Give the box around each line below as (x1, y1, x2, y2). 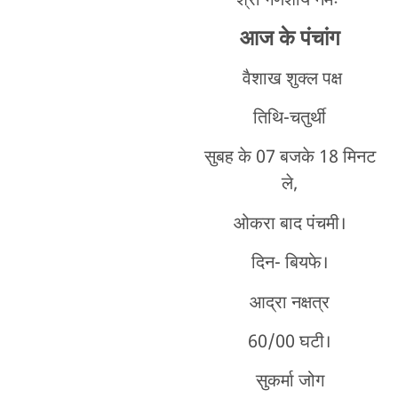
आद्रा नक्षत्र (250, 291, 330, 315)
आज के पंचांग (239, 25, 340, 54)
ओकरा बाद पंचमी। (233, 212, 346, 236)
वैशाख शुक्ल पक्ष (237, 68, 342, 92)
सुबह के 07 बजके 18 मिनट (203, 147, 376, 171)
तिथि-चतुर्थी (253, 107, 327, 131)
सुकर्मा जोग (255, 370, 324, 394)
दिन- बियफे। (251, 252, 329, 276)
